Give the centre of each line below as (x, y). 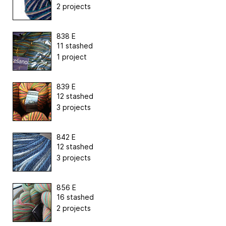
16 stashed (75, 197)
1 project (72, 56)
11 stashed (75, 45)
